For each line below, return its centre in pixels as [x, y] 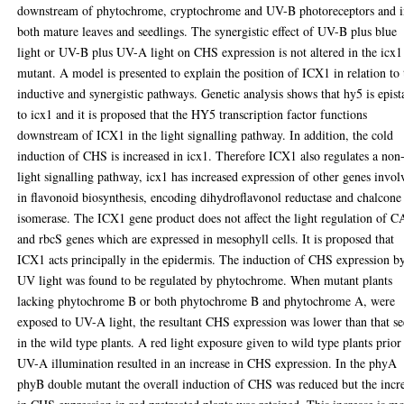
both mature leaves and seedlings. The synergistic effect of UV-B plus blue [207, 31]
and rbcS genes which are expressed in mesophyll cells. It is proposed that [206, 238]
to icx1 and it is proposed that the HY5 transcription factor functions [193, 114]
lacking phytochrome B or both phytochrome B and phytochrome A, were [207, 300]
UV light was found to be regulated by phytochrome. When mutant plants [205, 280]
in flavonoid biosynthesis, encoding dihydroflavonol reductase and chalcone [210, 197]
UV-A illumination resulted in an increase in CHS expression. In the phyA [207, 363]
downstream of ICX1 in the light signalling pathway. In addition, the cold [206, 134]
